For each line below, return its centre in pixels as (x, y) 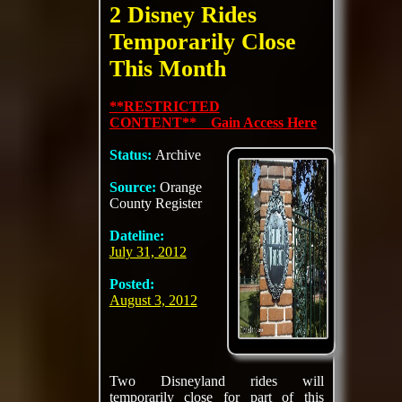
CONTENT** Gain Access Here (213, 122)
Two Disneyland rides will (216, 381)
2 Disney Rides (183, 15)
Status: (132, 155)
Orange (180, 187)
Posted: (131, 284)
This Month (167, 69)
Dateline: (136, 236)
